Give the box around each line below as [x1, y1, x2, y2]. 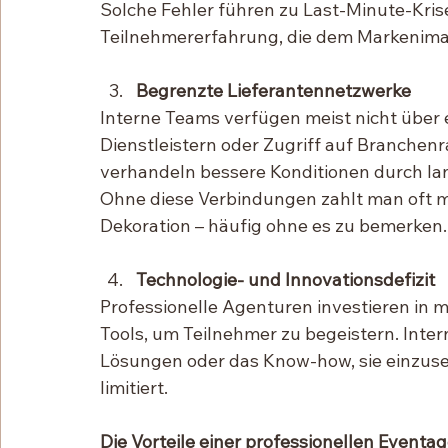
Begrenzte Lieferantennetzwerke [136, 79, 411, 103]
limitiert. [100, 376, 168, 400]
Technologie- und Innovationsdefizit [136, 268, 435, 292]
